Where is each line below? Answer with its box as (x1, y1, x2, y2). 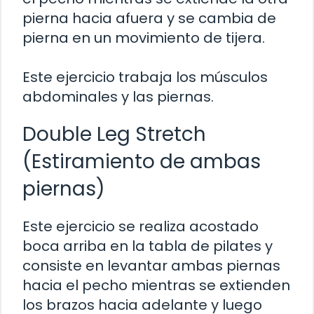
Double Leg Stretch (22, 120, 206, 148)
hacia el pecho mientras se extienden (22, 275, 290, 295)
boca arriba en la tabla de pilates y (22, 235, 273, 256)
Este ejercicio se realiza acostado (22, 216, 259, 236)
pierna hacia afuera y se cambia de (22, 8, 276, 28)
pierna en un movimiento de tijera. (22, 27, 265, 48)
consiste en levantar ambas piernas (22, 255, 280, 275)
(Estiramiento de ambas (22, 147, 261, 175)
